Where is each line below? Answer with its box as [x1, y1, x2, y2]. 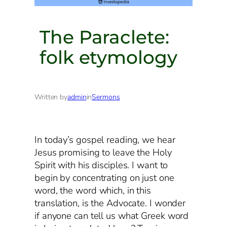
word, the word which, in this [34, 184, 152, 198]
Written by [34, 92, 67, 102]
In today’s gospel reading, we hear [34, 133, 175, 147]
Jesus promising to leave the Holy [34, 146, 172, 160]
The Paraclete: [40, 26, 169, 49]
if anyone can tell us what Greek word [34, 209, 189, 223]
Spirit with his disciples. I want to [34, 159, 168, 172]
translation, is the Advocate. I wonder [34, 197, 186, 210]
